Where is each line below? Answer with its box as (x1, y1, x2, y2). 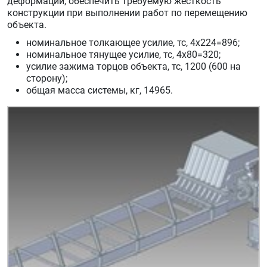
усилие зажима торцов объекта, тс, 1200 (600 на (26, 61, 241, 72)
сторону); (26, 73, 67, 84)
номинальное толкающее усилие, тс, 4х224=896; (26, 37, 240, 48)
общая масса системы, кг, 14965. (26, 85, 173, 96)
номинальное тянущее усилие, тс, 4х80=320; (26, 49, 221, 60)
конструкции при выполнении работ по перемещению (7, 7, 247, 18)
